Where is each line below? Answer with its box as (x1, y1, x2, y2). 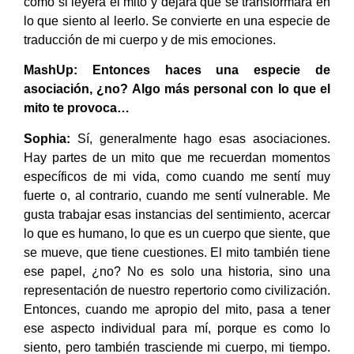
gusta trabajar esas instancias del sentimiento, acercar (24, 207, 330, 221)
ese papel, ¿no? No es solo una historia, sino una (24, 264, 330, 278)
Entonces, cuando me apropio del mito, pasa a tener (24, 302, 330, 316)
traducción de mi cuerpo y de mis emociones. (24, 33, 276, 47)
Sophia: (24, 131, 70, 145)
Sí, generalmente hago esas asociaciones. (70, 131, 330, 145)
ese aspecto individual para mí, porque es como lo (24, 321, 330, 335)
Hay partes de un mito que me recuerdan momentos (24, 150, 330, 164)
